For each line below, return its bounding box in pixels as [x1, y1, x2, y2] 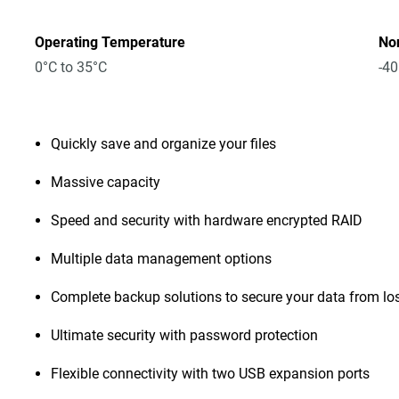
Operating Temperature [35, 34, 186, 51]
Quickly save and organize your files [51, 135, 277, 152]
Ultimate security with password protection [51, 327, 319, 344]
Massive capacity [51, 174, 161, 191]
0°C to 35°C [35, 59, 108, 76]
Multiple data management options [51, 250, 273, 267]
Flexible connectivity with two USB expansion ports [51, 365, 370, 382]
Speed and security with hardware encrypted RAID [51, 212, 363, 229]
